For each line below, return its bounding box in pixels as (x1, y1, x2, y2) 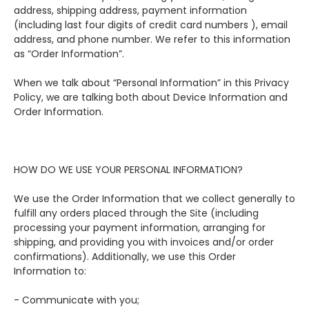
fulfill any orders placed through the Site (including (14, 206, 259, 220)
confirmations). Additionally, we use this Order (14, 250, 236, 263)
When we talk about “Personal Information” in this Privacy (14, 76, 289, 90)
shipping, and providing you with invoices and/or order (14, 235, 274, 249)
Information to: (14, 264, 86, 278)
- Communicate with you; (14, 293, 139, 307)
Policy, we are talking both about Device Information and (14, 90, 288, 104)
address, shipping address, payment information (14, 3, 247, 17)
